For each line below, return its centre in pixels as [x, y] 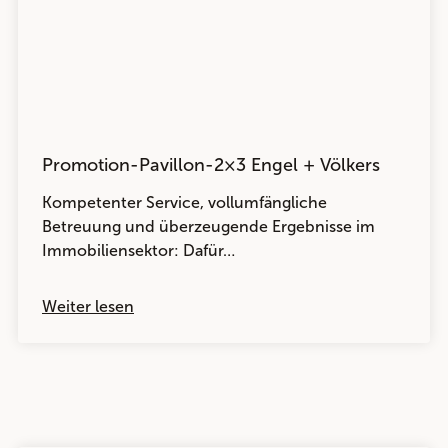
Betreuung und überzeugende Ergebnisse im [208, 226]
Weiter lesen [88, 306]
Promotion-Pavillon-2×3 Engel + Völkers [211, 165]
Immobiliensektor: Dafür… [138, 250]
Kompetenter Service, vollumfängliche [184, 202]
